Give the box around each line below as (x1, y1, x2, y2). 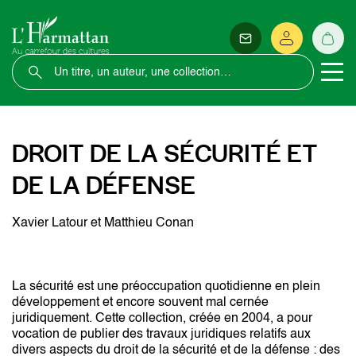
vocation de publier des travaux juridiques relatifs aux (12, 328, 311, 341)
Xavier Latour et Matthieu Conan (12, 217, 194, 230)
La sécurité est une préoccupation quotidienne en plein (12, 281, 320, 293)
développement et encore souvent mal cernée (12, 296, 269, 309)
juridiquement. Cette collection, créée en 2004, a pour (12, 312, 312, 325)
